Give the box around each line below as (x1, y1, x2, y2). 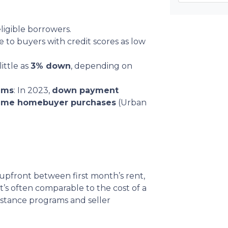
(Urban (116, 98, 147, 107)
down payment (52, 85, 119, 95)
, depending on (71, 61, 132, 71)
